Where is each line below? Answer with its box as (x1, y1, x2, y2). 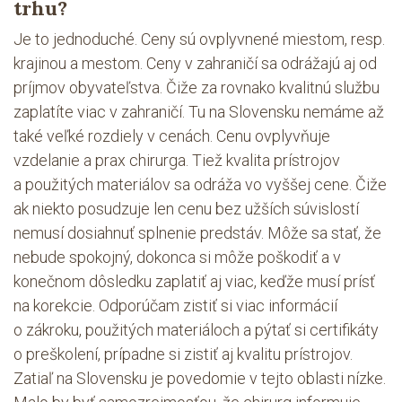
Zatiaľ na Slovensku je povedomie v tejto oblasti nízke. (13, 369, 386, 388)
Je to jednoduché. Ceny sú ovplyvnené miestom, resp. (13, 30, 385, 48)
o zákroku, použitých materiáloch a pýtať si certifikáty (13, 320, 379, 339)
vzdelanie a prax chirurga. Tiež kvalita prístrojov (13, 151, 340, 170)
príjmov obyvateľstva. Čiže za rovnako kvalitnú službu (13, 78, 380, 97)
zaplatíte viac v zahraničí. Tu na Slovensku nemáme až (13, 102, 384, 121)
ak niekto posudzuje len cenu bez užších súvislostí (13, 199, 359, 218)
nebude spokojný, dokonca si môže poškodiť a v (13, 248, 341, 267)
